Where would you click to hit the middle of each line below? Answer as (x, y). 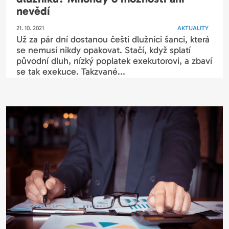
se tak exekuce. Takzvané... (71, 72)
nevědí (33, 11)
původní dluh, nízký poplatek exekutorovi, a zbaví (114, 61)
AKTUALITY (193, 28)
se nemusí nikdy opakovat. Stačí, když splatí (104, 50)
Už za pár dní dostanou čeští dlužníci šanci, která (113, 40)
